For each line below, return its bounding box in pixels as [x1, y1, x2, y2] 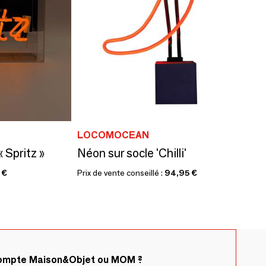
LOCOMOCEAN [77, 129, 149, 141]
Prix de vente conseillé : [77, 167, 164, 178]
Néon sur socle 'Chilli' [77, 146, 186, 160]
